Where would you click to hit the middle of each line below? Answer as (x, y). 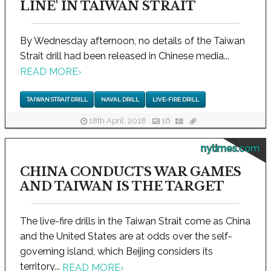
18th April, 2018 (117, 120)
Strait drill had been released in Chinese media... (125, 56)
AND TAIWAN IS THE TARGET (122, 187)
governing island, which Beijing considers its (116, 252)
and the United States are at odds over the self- (126, 237)
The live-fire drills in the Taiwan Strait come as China (135, 221)
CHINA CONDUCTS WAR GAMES (131, 172)
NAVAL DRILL (120, 100)
